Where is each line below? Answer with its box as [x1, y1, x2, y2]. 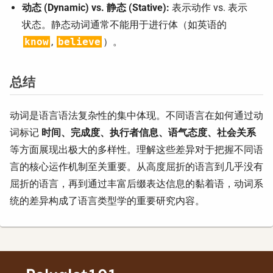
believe [58, 36, 101, 48]
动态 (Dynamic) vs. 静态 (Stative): [22, 2, 169, 13]
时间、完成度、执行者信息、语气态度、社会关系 [41, 127, 256, 138]
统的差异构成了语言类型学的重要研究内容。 [10, 195, 205, 207]
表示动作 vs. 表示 [169, 2, 247, 13]
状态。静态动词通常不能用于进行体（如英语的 [22, 19, 227, 30]
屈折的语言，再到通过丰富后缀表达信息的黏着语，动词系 [10, 178, 263, 190]
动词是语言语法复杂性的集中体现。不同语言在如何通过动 [10, 110, 263, 121]
